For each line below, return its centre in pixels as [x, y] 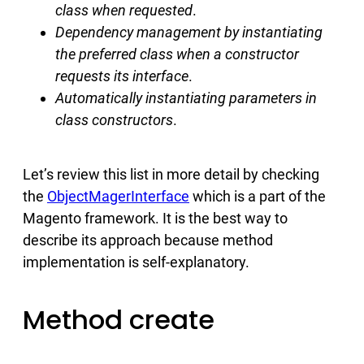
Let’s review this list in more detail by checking [171, 174]
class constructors [114, 119]
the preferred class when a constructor [177, 54]
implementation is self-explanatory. [136, 262]
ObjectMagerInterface [118, 196]
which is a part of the [258, 196]
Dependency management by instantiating [189, 32]
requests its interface [122, 76]
